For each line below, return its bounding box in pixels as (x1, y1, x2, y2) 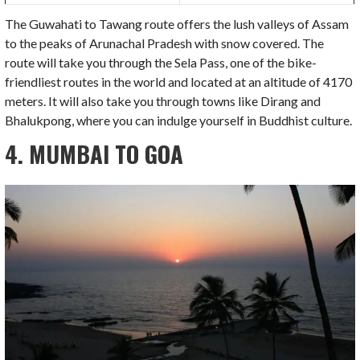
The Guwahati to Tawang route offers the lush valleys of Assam (5, 16, 350, 32)
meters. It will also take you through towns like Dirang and (5, 93, 321, 109)
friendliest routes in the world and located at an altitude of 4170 (5, 74, 353, 90)
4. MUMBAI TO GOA (5, 137, 184, 171)
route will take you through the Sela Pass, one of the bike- (5, 55, 317, 71)
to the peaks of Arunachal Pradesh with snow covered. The (5, 35, 325, 51)
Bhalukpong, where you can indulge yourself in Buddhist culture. (5, 112, 353, 129)
